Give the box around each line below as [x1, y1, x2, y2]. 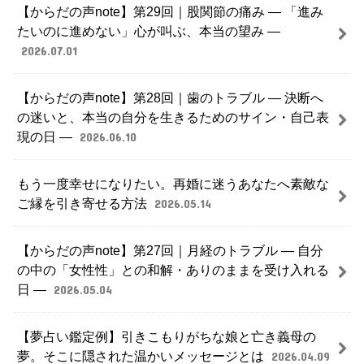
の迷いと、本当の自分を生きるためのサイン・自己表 [17, 109, 330, 124]
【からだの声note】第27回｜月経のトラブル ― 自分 [17, 242, 324, 258]
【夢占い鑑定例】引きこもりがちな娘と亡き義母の [17, 328, 317, 344]
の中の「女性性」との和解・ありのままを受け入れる [17, 262, 330, 277]
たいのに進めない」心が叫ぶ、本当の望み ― [17, 23, 281, 38]
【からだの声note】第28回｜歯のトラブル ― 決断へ [17, 89, 324, 105]
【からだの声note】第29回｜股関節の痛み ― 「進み [17, 3, 324, 19]
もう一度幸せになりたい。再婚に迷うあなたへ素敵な [17, 175, 330, 191]
